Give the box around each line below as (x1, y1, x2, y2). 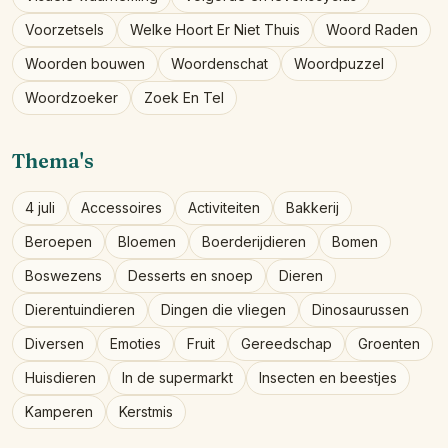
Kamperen (25, 403, 93, 420)
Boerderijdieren (202, 233, 306, 250)
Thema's (12, 148, 94, 173)
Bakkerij (286, 199, 339, 216)
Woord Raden (326, 21, 418, 38)
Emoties (110, 335, 161, 352)
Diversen (25, 335, 84, 352)
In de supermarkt (122, 369, 233, 386)
